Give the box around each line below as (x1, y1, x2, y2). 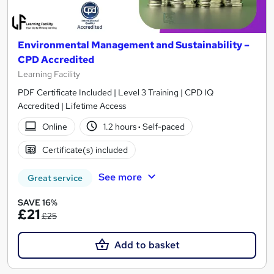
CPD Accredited (18, 53, 94, 66)
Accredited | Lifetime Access (18, 100, 126, 111)
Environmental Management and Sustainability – (18, 38, 250, 51)
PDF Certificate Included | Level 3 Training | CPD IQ (18, 86, 213, 98)
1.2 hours (103, 120, 139, 132)
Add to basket (114, 238, 180, 251)
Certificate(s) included (42, 144, 128, 155)
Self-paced (141, 120, 185, 132)
